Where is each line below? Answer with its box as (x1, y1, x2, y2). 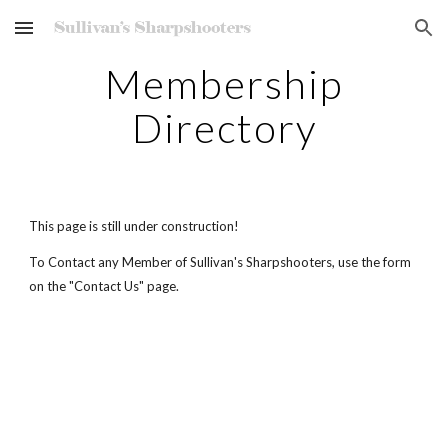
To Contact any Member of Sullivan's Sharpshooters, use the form (29, 254, 412, 270)
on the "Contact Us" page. (29, 278, 180, 294)
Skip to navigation (307, 28, 432, 46)
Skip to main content (16, 28, 158, 46)
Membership (105, 60, 343, 108)
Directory (131, 104, 317, 152)
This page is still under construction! (29, 218, 240, 234)
